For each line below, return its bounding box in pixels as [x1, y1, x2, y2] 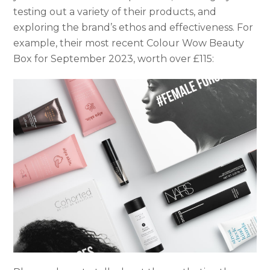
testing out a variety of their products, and [13, 5, 217, 17]
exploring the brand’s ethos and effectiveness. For [13, 21, 254, 33]
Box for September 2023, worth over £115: [13, 52, 215, 64]
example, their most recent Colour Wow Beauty [13, 37, 245, 49]
